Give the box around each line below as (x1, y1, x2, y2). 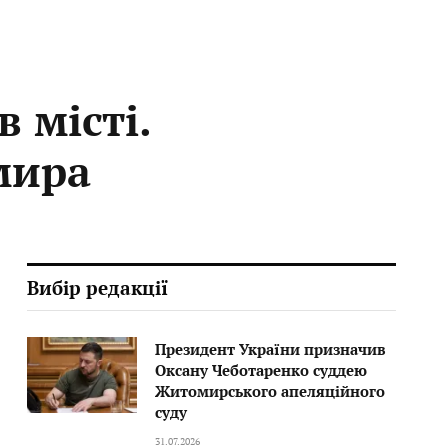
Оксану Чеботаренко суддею (154, 360, 367, 380)
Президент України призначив (154, 339, 386, 359)
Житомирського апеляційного (154, 381, 385, 401)
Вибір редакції (26, 275, 168, 300)
